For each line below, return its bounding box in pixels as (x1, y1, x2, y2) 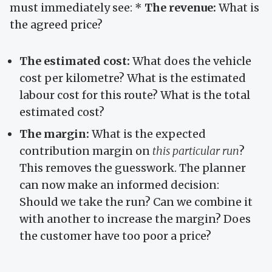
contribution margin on (19, 143, 152, 158)
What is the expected (89, 126, 206, 141)
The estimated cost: (19, 53, 130, 68)
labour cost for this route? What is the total (19, 87, 250, 102)
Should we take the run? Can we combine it (19, 194, 253, 209)
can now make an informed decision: (19, 177, 219, 192)
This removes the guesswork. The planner (19, 160, 246, 175)
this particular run (152, 143, 239, 158)
